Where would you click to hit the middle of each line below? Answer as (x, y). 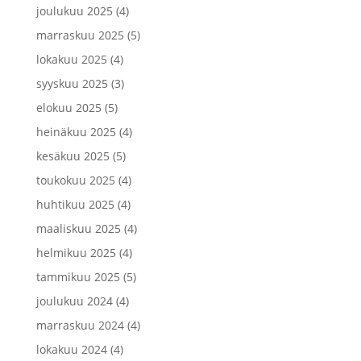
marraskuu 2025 (80, 35)
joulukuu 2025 (74, 10)
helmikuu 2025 (76, 252)
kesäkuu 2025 (73, 156)
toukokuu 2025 (75, 180)
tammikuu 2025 (78, 276)
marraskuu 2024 (80, 325)
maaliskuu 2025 (78, 228)
